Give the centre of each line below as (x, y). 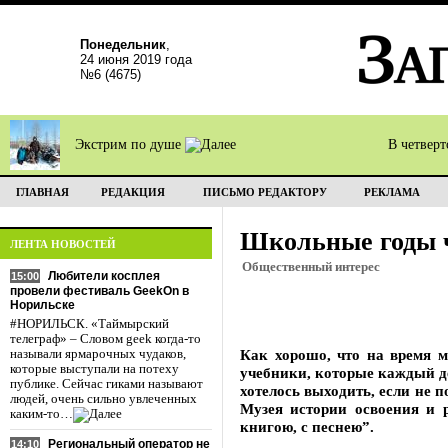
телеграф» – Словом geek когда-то (105, 339)
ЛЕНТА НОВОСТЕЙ (63, 244)
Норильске (42, 305)
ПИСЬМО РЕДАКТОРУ (264, 192)
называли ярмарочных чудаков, (98, 354)
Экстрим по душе (130, 144)
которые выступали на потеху (94, 369)
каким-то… (41, 414)
